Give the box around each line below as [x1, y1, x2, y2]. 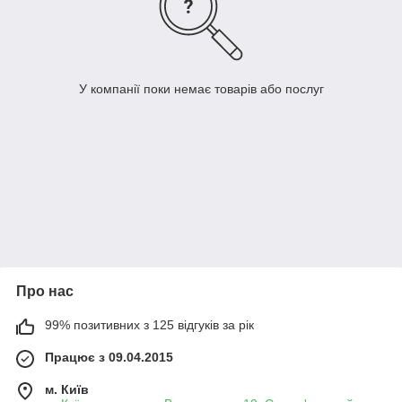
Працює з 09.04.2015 [45, 350, 173, 365]
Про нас [16, 284, 74, 300]
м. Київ [45, 382, 89, 398]
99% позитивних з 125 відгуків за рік [45, 318, 254, 333]
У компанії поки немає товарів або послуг [78, 82, 324, 97]
